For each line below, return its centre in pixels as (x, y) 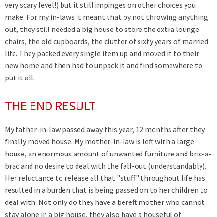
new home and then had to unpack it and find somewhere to (104, 66)
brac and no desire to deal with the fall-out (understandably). (106, 166)
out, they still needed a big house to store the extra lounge (102, 29)
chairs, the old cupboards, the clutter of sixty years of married (107, 41)
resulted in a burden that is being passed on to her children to (106, 190)
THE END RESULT (50, 106)
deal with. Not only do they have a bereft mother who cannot (105, 202)
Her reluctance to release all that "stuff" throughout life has (105, 178)
